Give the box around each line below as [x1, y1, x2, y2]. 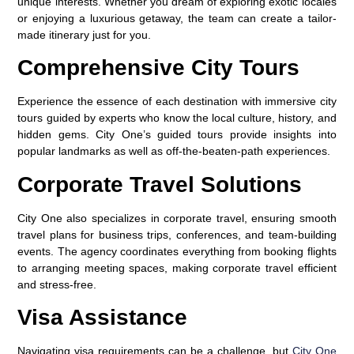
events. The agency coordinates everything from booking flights [17, 244, 337, 258]
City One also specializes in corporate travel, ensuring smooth [17, 211, 337, 224]
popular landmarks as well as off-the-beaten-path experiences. [17, 145, 331, 158]
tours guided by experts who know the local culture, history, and [17, 111, 337, 125]
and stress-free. [17, 277, 97, 291]
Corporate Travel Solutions [17, 171, 303, 197]
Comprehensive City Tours [17, 55, 300, 81]
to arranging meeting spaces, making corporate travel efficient [17, 261, 337, 274]
